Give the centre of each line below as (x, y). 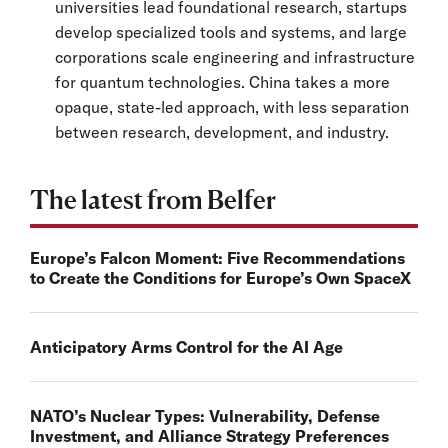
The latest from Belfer (153, 199)
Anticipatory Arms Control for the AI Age (186, 347)
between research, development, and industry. (222, 132)
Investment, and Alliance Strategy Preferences (209, 436)
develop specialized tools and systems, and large (231, 32)
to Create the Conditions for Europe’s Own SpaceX (220, 278)
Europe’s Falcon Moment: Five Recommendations (217, 258)
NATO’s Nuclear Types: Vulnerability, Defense (205, 416)
